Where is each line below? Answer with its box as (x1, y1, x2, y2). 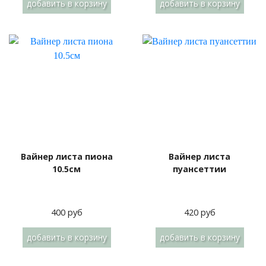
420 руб (183, 207, 216, 218)
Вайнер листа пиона (20, 151, 113, 162)
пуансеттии (173, 163, 226, 175)
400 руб (50, 207, 83, 218)
